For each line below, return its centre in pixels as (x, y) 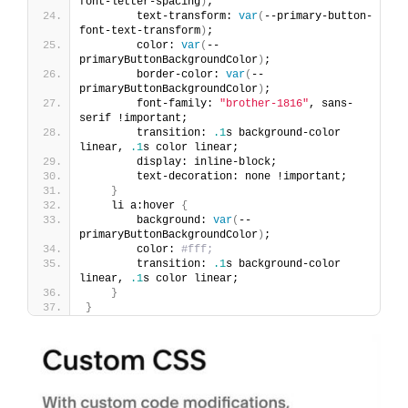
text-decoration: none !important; (216, 177)
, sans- (331, 104)
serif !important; (133, 119)
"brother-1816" (264, 104)
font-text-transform (140, 31)
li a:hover (133, 206)
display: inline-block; (181, 163)
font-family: (153, 104)
